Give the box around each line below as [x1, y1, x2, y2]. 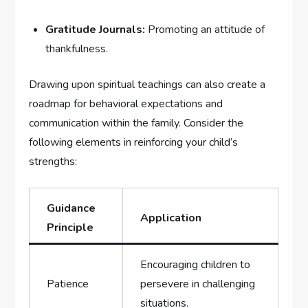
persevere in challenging [140, 276, 256, 291]
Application [140, 210, 202, 225]
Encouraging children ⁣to [140, 256, 251, 272]
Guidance [47, 200, 96, 216]
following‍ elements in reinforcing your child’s [29, 134, 239, 150]
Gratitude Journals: [45, 21, 146, 37]
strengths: [29, 153, 78, 169]
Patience [47, 276, 89, 291]
